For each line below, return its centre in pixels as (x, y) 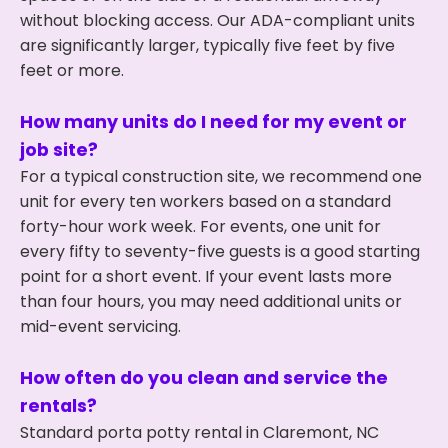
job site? (59, 150)
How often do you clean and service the (204, 378)
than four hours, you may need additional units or (211, 301)
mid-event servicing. (100, 326)
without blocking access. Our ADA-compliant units (217, 20)
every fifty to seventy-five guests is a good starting (220, 251)
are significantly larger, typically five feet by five (207, 45)
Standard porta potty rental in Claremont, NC (199, 432)
